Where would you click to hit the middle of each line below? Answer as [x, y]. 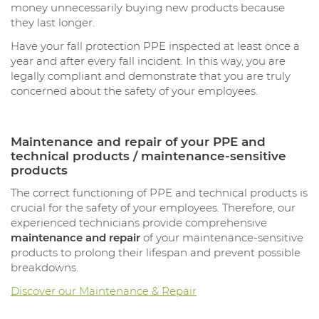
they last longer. [53, 22]
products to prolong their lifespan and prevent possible [156, 253]
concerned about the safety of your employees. [134, 90]
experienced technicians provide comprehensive [139, 223]
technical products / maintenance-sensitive [148, 156]
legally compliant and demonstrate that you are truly [151, 75]
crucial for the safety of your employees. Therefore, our [153, 208]
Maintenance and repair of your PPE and [138, 141]
